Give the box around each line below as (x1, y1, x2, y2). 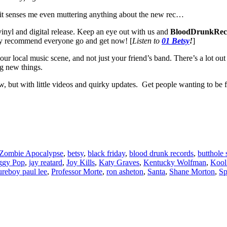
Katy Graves (99, 158, 139, 167)
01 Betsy (162, 36, 190, 45)
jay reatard (29, 158, 62, 167)
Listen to (132, 36, 160, 45)
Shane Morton (169, 167, 215, 176)
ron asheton (106, 167, 143, 176)
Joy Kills (66, 158, 95, 167)
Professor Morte (51, 167, 102, 176)
